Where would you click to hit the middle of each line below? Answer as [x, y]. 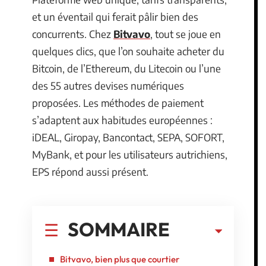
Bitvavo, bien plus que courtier [120, 259]
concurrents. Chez [73, 34]
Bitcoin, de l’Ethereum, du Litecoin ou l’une [126, 68]
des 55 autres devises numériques [108, 85]
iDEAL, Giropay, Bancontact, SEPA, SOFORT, [128, 137]
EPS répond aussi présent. [90, 172]
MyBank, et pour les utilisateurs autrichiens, [130, 154]
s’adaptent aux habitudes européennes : [122, 120]
